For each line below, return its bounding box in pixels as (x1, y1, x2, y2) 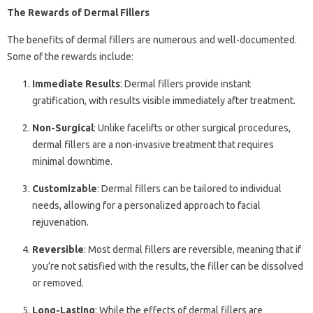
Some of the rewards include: (7, 51, 133, 63)
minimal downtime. (32, 156, 112, 168)
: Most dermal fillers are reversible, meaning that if (84, 244, 301, 256)
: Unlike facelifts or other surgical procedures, (94, 122, 291, 134)
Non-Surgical (32, 122, 94, 134)
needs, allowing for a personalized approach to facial (32, 200, 261, 212)
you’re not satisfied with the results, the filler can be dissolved (32, 261, 303, 272)
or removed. (32, 277, 84, 289)
